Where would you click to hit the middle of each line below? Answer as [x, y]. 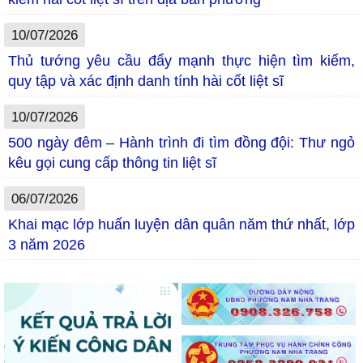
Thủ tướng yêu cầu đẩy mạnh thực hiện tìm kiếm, [181, 61]
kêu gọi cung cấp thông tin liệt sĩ [112, 163]
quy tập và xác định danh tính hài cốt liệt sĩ [146, 81]
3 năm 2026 [47, 245]
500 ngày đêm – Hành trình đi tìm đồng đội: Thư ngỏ [181, 143]
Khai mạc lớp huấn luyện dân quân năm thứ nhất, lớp [181, 225]
